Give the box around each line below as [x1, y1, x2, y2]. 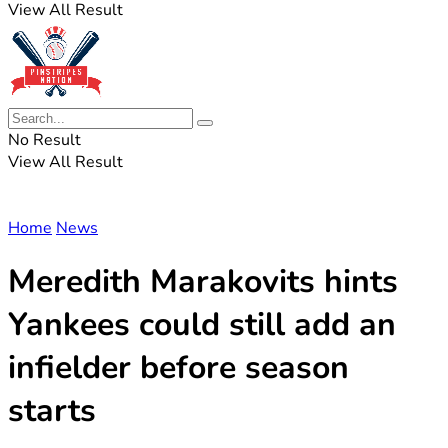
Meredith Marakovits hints [8, 260, 398, 304]
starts [8, 389, 96, 433]
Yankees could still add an [8, 303, 396, 347]
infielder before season [8, 346, 349, 390]
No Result [8, 129, 81, 151]
